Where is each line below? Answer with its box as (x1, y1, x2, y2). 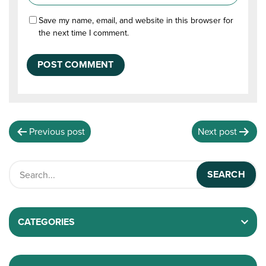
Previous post (29, 125, 85, 139)
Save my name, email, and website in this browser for (39, 14, 234, 27)
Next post (197, 125, 237, 139)
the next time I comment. (39, 26, 129, 39)
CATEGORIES (18, 214, 75, 229)
